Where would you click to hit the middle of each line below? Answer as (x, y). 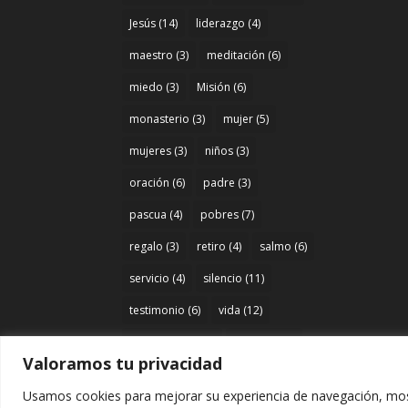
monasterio (160, 118)
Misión (214, 87)
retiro (212, 246)
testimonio (158, 310)
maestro (152, 55)
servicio (150, 278)
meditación (236, 55)
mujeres (151, 150)
